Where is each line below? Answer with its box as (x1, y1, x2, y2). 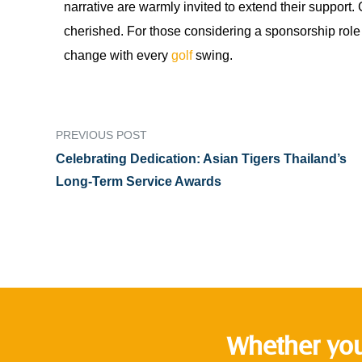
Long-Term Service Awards (56, 174, 221, 188)
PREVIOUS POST (56, 128, 147, 141)
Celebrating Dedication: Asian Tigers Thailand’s (56, 151, 347, 166)
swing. (192, 48, 233, 62)
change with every (64, 48, 171, 62)
